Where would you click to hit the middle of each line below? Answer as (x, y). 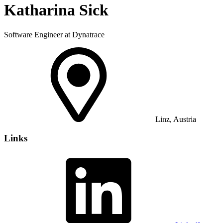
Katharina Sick (56, 10)
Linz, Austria (175, 119)
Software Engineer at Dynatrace (54, 34)
